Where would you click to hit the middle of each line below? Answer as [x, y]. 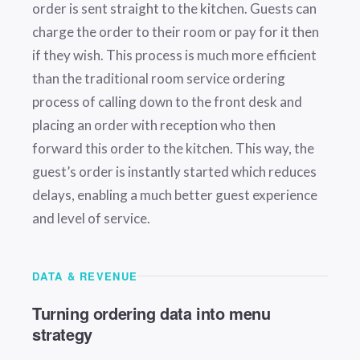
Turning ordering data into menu [151, 313]
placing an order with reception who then [154, 125]
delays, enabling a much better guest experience [175, 195]
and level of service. [91, 219]
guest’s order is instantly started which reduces [174, 172]
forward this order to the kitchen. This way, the [173, 149]
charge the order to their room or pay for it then [176, 32]
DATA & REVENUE [85, 276]
